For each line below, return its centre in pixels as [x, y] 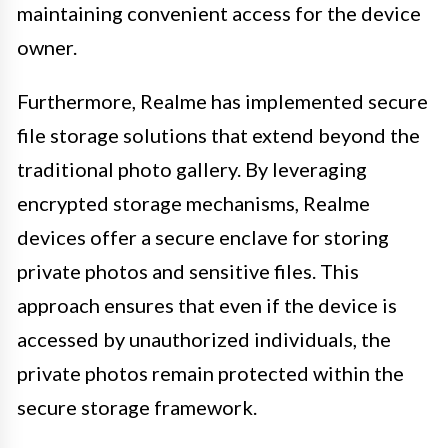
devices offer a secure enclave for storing [203, 236]
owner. [47, 46]
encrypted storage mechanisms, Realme [193, 202]
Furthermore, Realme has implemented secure [222, 100]
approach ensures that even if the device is [207, 304]
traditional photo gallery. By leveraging [192, 168]
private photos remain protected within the [210, 372]
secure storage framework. [137, 406]
